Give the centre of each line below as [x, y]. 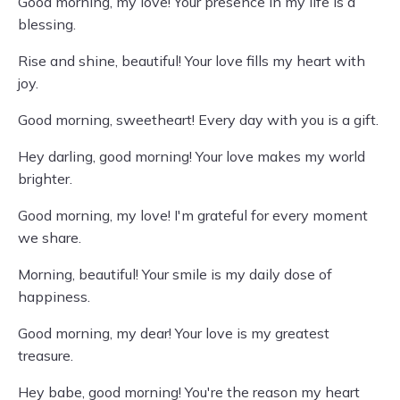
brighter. [45, 179]
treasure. [46, 355]
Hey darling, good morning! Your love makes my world [192, 156]
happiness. [54, 296]
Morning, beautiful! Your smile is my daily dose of [175, 274]
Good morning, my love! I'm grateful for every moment [193, 215]
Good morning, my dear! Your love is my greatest [174, 333]
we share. [50, 237]
